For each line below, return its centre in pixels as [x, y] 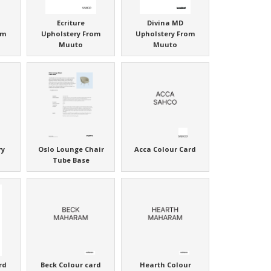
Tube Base [71, 160]
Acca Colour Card [165, 149]
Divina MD [165, 23]
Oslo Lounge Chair [71, 149]
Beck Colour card [71, 265]
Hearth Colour [165, 265]
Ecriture [71, 23]
